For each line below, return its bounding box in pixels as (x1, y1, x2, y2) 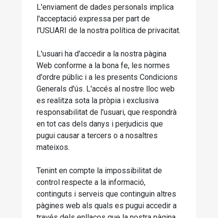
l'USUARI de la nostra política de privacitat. (36, 26, 181, 35)
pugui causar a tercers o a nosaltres (36, 131, 158, 140)
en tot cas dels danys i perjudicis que (36, 119, 163, 128)
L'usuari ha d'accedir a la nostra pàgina (36, 49, 166, 58)
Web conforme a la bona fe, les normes (36, 61, 170, 70)
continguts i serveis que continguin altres (36, 189, 176, 199)
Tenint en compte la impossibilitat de (36, 166, 162, 175)
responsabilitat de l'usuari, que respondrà (36, 108, 177, 117)
